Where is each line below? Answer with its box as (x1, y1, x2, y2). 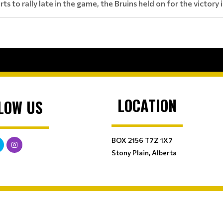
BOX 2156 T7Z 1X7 (111, 135, 173, 144)
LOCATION (117, 94, 177, 116)
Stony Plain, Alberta (111, 148, 177, 157)
